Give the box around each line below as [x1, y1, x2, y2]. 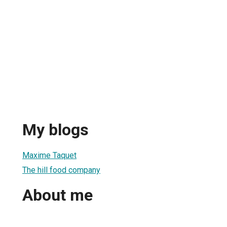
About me [22, 185, 93, 205]
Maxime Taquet [22, 150, 77, 160]
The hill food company [22, 165, 100, 175]
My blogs [22, 120, 89, 140]
